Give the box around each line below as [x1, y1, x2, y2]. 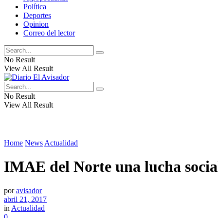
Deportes [23, 11, 51, 19]
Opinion [23, 20, 49, 28]
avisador [16, 186, 42, 195]
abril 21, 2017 [4, 195, 47, 203]
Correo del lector [23, 29, 75, 37]
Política [23, 2, 46, 11]
